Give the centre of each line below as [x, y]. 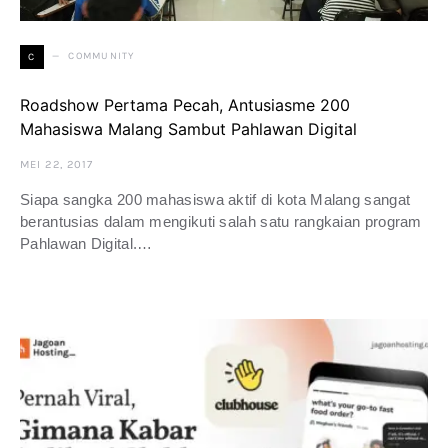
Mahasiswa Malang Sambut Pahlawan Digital [188, 128]
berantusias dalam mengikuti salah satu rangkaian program [221, 221]
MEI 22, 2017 [57, 164]
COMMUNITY [101, 56]
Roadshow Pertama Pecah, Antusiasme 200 [185, 104]
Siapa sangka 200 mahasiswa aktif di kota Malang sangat [215, 199]
